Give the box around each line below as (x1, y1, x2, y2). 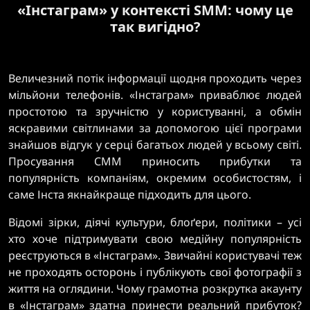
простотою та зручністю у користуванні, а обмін (8, 104, 302, 119)
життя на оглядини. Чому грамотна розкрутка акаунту (8, 281, 302, 296)
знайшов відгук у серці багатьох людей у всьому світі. (8, 137, 302, 152)
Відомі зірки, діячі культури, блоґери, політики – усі (8, 215, 302, 230)
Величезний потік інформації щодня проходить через (8, 71, 302, 86)
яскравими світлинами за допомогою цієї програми (8, 120, 302, 136)
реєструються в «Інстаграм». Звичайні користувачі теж (8, 248, 302, 263)
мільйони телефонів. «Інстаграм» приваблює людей (8, 87, 302, 102)
